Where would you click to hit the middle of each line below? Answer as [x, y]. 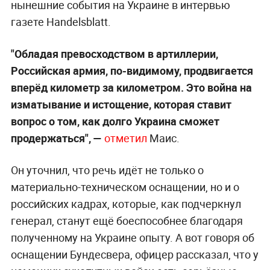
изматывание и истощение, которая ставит [121, 104]
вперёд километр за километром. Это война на [131, 87]
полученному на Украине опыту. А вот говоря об [132, 237]
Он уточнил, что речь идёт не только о [107, 170]
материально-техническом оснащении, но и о [125, 187]
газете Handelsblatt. [61, 21]
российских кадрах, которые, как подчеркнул [126, 203]
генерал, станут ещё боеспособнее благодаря [127, 220]
